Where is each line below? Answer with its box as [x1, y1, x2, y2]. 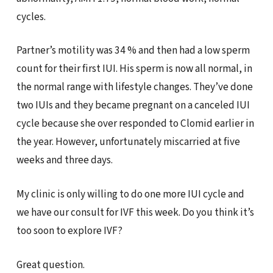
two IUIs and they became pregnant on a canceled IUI [16, 97, 250, 113]
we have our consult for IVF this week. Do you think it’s [16, 204, 254, 220]
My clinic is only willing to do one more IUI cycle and [16, 186, 244, 202]
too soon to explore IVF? [16, 222, 122, 238]
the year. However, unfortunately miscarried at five [16, 134, 240, 150]
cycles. [16, 9, 46, 24]
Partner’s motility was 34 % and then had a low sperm [16, 43, 250, 58]
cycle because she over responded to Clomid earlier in [16, 116, 254, 132]
